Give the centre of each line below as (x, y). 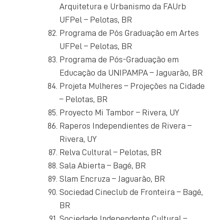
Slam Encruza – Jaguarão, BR (112, 179)
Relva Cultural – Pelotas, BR (110, 152)
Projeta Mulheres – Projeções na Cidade (132, 86)
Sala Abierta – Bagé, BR (103, 165)
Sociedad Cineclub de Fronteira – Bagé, (131, 192)
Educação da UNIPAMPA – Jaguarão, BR (131, 72)
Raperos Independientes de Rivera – (125, 125)
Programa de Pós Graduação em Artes (129, 33)
